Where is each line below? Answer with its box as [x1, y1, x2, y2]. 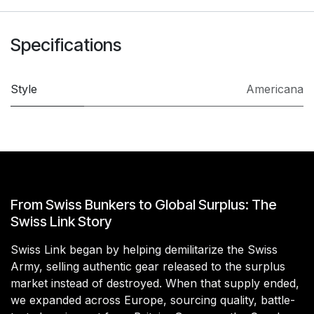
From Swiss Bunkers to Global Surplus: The [11, 196, 277, 213]
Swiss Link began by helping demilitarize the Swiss [11, 242, 278, 257]
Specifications [11, 34, 121, 55]
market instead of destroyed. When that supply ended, [11, 275, 299, 290]
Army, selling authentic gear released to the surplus [11, 259, 285, 273]
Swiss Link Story [11, 212, 111, 230]
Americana [246, 81, 303, 96]
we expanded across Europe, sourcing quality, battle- [11, 292, 295, 307]
